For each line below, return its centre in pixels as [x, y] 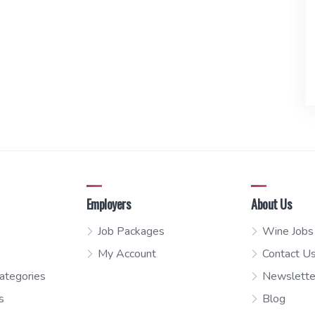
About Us [271, 204]
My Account [127, 254]
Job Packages [131, 232]
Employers [108, 204]
